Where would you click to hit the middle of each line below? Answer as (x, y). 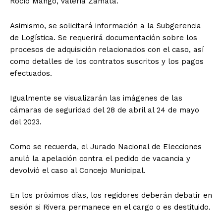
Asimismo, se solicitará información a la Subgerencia (106, 26)
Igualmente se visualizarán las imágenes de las (96, 98)
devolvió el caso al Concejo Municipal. (78, 171)
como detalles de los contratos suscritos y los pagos (107, 62)
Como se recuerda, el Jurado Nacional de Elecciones (106, 147)
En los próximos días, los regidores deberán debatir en (111, 195)
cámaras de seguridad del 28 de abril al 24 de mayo (105, 110)
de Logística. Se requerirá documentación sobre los (104, 38)
